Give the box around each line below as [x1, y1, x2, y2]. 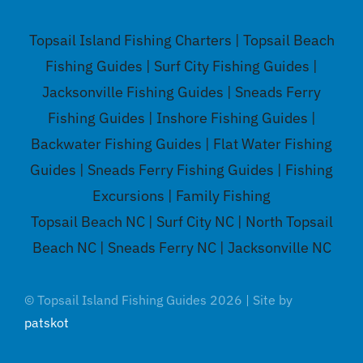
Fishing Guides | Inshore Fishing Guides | [47, 109, 316, 128]
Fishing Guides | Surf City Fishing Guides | [45, 57, 318, 76]
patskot [24, 314, 69, 331]
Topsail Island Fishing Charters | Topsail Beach [28, 31, 335, 50]
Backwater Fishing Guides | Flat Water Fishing [31, 135, 332, 154]
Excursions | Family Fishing [92, 186, 271, 206]
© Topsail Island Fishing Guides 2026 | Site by [24, 292, 293, 309]
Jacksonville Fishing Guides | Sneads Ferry [42, 83, 321, 102]
